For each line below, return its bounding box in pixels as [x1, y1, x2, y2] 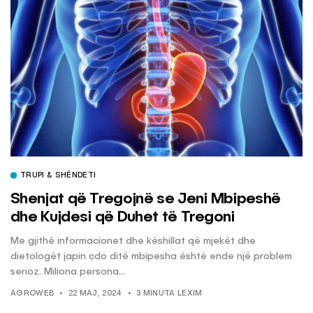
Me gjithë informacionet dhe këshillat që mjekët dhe [10, 236, 256, 247]
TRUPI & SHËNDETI [20, 172, 96, 180]
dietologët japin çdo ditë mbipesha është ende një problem [10, 252, 292, 262]
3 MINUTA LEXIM [136, 290, 203, 298]
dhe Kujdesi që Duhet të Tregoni [10, 210, 235, 226]
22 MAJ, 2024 [68, 290, 122, 298]
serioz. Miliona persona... [10, 267, 125, 277]
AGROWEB [10, 290, 54, 298]
